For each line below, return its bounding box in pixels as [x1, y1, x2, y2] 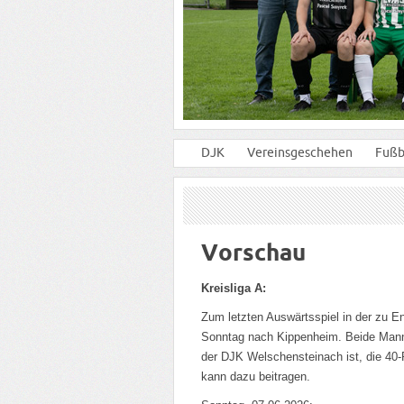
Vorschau [201, 239, 306, 265]
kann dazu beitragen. [201, 370, 310, 383]
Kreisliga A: [201, 281, 266, 295]
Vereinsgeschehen [247, 145, 353, 160]
